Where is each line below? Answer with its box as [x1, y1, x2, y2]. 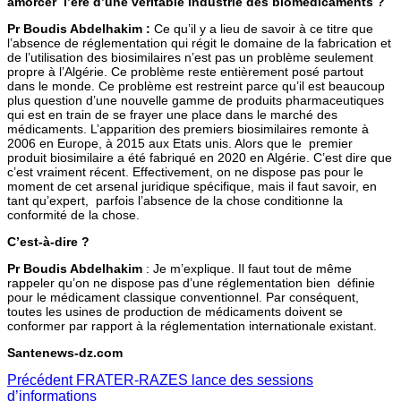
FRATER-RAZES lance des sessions [73, 371, 313, 388]
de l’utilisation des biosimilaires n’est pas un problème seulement [7, 49, 373, 64]
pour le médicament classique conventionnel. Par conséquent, [7, 289, 359, 304]
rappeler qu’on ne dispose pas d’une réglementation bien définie [7, 275, 379, 290]
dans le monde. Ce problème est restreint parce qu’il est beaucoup [7, 78, 385, 93]
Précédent [7, 371, 73, 388]
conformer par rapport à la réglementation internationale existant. [7, 318, 377, 333]
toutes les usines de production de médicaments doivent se [7, 303, 343, 319]
